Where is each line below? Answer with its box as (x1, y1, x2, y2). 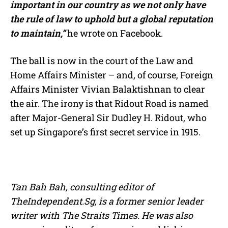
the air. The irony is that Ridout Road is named (10, 97, 209, 110)
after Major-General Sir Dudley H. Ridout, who (10, 111, 207, 124)
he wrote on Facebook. (65, 27, 163, 40)
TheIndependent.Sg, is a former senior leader (10, 195, 204, 208)
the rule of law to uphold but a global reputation (10, 13, 213, 25)
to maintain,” (10, 27, 65, 40)
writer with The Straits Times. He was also (10, 209, 193, 222)
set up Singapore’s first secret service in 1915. (10, 126, 201, 138)
